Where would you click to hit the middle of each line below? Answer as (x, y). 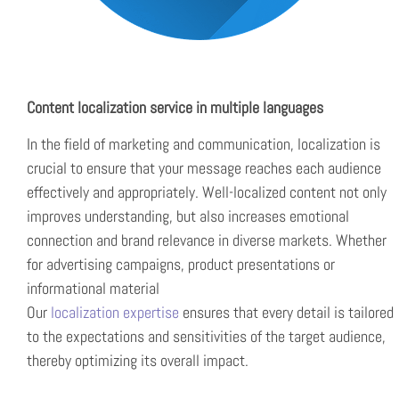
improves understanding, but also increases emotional (188, 216)
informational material (93, 289)
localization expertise (117, 313)
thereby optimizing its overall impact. (138, 361)
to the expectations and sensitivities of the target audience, (206, 337)
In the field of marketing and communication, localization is (204, 144)
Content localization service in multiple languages (175, 107)
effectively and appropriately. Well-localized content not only (207, 192)
